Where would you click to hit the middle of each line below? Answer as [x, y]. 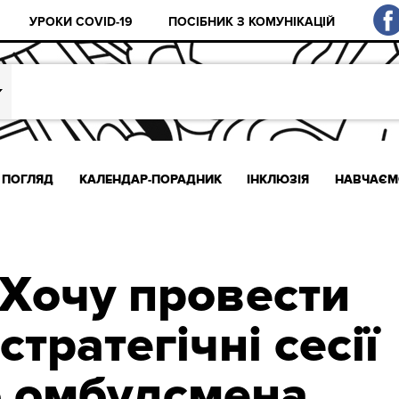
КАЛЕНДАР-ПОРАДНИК [150, 179]
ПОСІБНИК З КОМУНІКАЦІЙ [252, 21]
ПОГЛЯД [28, 179]
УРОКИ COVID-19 [81, 21]
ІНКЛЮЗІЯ [278, 179]
